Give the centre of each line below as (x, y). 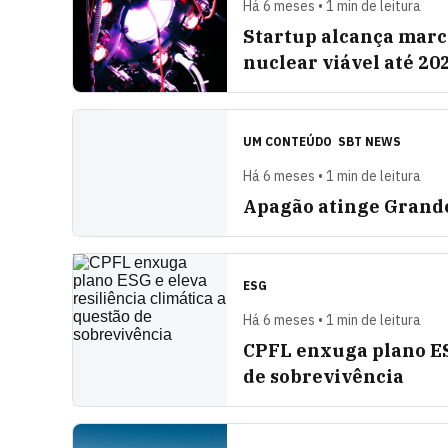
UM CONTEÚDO (289, 141)
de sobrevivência (323, 376)
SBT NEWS (369, 141)
